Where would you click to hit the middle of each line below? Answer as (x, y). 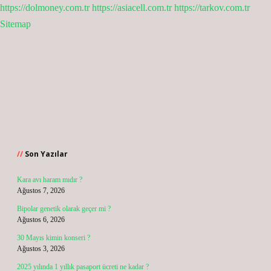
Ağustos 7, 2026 (41, 191)
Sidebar (49, 130)
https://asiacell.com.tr (132, 8)
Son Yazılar (46, 154)
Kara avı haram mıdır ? (50, 180)
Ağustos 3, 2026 (41, 249)
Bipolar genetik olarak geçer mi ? (64, 209)
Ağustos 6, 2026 (41, 220)
